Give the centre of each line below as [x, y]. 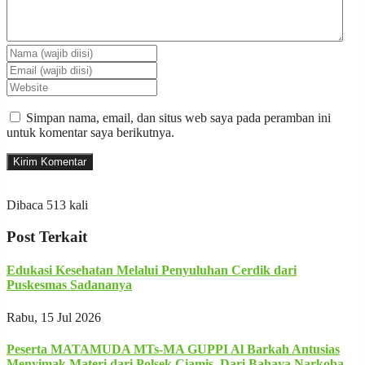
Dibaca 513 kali [47, 205]
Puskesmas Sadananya [69, 285]
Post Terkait [47, 237]
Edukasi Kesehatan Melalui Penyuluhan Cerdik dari [152, 270]
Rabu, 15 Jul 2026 [54, 317]
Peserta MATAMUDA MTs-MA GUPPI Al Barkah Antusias [173, 349]
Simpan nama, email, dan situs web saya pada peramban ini [178, 118]
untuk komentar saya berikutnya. [90, 133]
